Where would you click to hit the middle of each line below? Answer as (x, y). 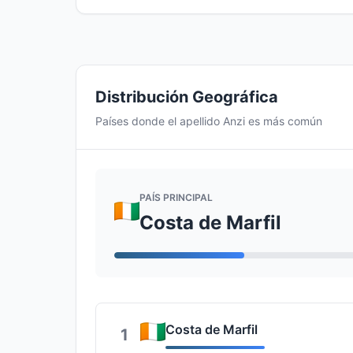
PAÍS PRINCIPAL (176, 197)
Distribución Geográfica (187, 97)
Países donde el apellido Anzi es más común (209, 121)
